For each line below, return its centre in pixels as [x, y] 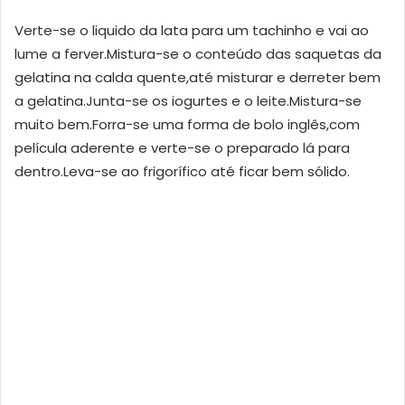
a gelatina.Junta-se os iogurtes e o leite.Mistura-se [188, 101]
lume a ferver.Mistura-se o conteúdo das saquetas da [198, 54]
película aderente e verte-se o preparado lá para [182, 148]
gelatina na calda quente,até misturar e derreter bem [198, 78]
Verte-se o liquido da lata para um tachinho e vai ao [192, 31]
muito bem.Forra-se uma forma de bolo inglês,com [187, 125]
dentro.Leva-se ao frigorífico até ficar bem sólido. [182, 172]
